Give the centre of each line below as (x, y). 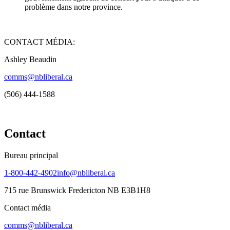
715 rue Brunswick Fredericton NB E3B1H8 (77, 190)
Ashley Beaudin (30, 59)
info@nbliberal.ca (86, 172)
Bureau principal (31, 155)
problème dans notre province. (74, 7)
